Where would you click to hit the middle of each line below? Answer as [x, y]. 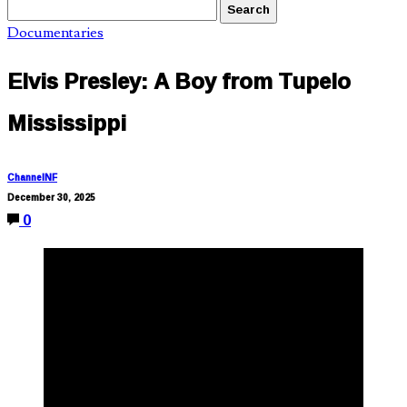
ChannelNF [32, 177]
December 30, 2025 [51, 197]
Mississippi [67, 122]
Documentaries [55, 33]
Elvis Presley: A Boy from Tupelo [179, 80]
